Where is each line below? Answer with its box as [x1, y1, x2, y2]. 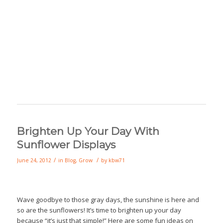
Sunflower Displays [16, 138, 115, 151]
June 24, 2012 [16, 157, 51, 164]
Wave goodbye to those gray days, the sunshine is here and [16, 195, 199, 204]
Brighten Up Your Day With [16, 125, 159, 137]
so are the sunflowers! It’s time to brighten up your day [16, 206, 181, 215]
